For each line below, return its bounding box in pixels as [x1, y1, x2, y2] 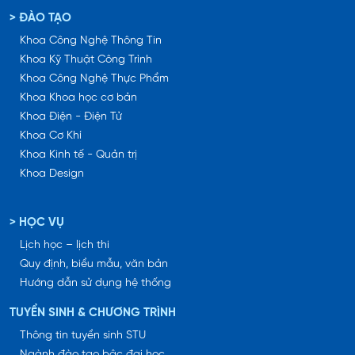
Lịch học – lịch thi [20, 239, 109, 252]
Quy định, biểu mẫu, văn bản [20, 258, 168, 271]
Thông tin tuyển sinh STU [20, 330, 146, 342]
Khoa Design [20, 168, 84, 181]
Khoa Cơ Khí [20, 130, 82, 143]
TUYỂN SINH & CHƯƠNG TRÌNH [10, 307, 176, 320]
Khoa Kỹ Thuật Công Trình [20, 54, 152, 67]
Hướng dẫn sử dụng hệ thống [20, 277, 171, 290]
